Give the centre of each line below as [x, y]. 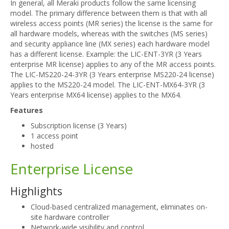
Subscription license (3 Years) [79, 125]
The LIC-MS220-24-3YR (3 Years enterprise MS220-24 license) [112, 74]
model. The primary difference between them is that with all [109, 13]
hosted [42, 146]
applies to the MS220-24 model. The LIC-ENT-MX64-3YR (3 [108, 85]
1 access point [54, 136]
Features [27, 110]
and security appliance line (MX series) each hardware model [110, 44]
